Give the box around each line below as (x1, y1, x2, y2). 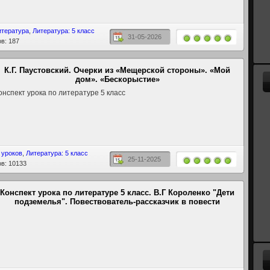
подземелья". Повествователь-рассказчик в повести (14, 197, 220, 206)
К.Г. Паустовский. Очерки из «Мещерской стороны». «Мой (4, 66, 230, 75)
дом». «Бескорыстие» (75, 75, 160, 84)
